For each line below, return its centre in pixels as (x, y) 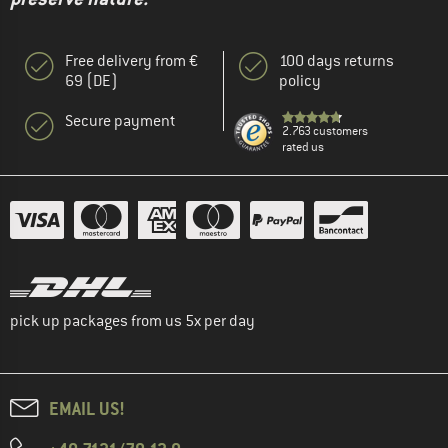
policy (300, 80)
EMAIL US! (87, 408)
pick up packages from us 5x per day (132, 320)
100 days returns (336, 60)
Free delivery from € (131, 60)
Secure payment (120, 120)
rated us (303, 146)
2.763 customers (325, 130)
